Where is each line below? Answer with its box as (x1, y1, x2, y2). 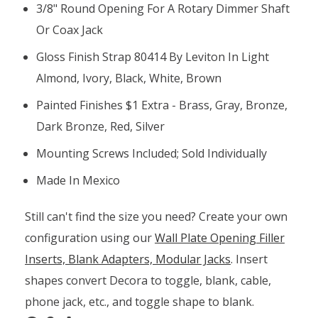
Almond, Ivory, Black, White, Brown (36, 70, 222, 86)
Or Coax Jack (36, 21, 104, 38)
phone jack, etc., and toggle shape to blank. (25, 293, 254, 309)
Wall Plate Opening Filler (155, 229, 285, 246)
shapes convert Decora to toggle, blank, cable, (25, 272, 271, 288)
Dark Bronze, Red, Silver (36, 118, 165, 134)
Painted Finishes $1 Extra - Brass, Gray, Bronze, (36, 97, 288, 113)
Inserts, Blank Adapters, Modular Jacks (25, 251, 231, 267)
